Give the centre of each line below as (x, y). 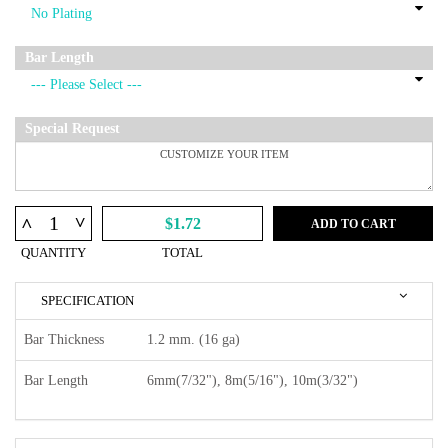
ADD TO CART (353, 223)
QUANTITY (53, 253)
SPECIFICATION (87, 301)
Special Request (72, 129)
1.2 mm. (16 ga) (193, 340)
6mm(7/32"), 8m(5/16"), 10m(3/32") (252, 381)
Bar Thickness (64, 340)
